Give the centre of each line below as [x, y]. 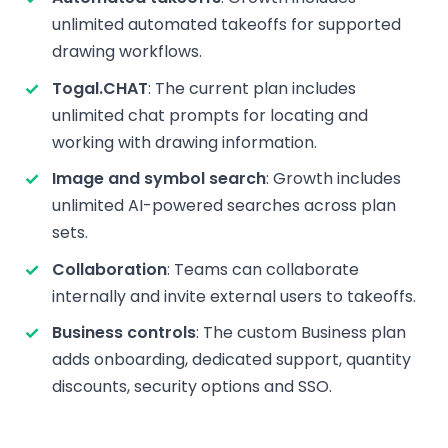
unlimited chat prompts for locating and [210, 115]
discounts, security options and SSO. [192, 387]
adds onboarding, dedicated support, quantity [231, 360]
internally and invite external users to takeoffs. [234, 296]
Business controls [124, 333]
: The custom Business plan [301, 333]
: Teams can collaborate [263, 269]
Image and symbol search [159, 179]
